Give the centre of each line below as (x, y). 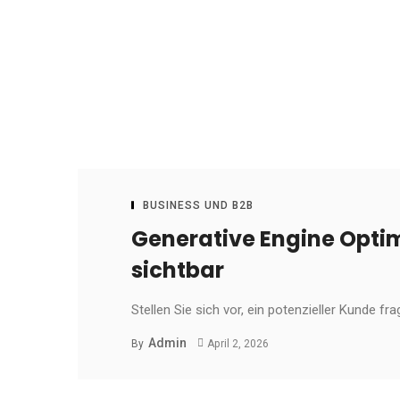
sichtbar (178, 270)
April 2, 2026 (237, 343)
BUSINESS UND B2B (198, 205)
